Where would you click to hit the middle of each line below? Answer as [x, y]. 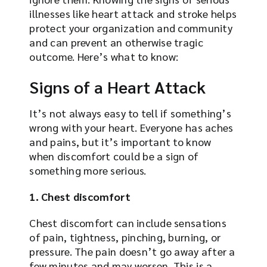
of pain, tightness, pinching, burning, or [125, 237]
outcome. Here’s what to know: [104, 56]
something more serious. [88, 170]
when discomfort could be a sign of [114, 156]
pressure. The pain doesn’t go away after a [132, 251]
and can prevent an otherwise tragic [116, 42]
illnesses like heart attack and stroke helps [133, 13]
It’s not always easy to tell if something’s [131, 113]
